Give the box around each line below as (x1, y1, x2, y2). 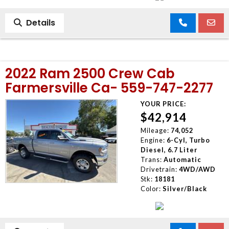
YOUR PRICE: (140, 99, 186, 108)
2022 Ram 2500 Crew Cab (5, 64, 175, 83)
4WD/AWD (178, 165, 216, 173)
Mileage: (140, 126, 169, 134)
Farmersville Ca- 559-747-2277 (5, 78, 213, 97)
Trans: (140, 155, 162, 164)
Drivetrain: (140, 165, 177, 173)
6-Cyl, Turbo (166, 135, 210, 144)
